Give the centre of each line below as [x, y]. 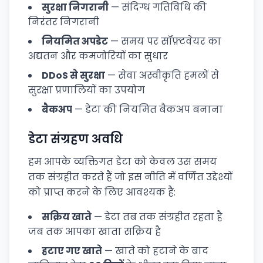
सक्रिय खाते [67, 217]
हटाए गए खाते [72, 251]
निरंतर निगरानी [64, 22]
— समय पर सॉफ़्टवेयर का [165, 41]
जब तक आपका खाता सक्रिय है [95, 232]
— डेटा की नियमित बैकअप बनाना [148, 109]
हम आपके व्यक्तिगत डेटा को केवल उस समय [123, 162]
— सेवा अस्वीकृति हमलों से [162, 75]
